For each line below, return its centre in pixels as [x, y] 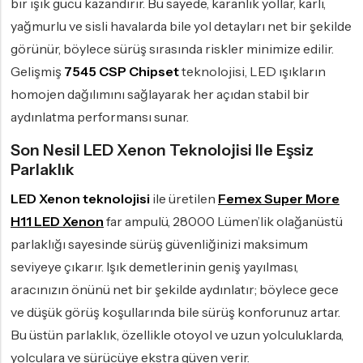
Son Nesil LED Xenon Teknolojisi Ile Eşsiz [162, 150]
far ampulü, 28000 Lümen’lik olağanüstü [223, 222]
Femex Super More [279, 199]
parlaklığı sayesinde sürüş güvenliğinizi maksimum [159, 244]
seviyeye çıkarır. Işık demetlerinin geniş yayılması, [154, 267]
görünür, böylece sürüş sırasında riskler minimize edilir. [172, 49]
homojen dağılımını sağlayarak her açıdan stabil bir [160, 94]
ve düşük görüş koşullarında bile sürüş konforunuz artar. [175, 312]
